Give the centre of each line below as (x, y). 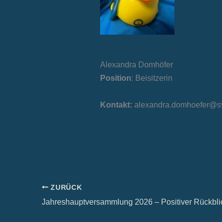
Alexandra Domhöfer (137, 65)
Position (116, 78)
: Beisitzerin (152, 78)
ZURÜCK (65, 187)
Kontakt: (116, 105)
